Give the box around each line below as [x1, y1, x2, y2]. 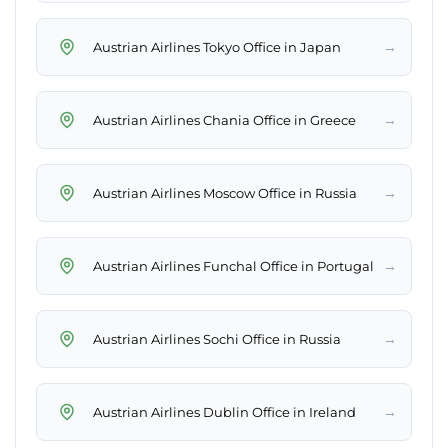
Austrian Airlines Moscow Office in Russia [93, 184, 357, 201]
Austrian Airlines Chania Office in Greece [93, 111, 356, 128]
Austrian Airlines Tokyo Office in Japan [93, 38, 341, 55]
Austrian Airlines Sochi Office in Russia [93, 330, 341, 347]
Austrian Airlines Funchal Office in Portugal [93, 257, 374, 274]
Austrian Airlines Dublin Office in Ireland [93, 403, 356, 420]
